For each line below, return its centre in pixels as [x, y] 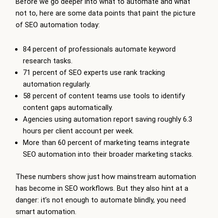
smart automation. [46, 211]
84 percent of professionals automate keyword [99, 49]
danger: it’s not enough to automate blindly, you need [101, 200]
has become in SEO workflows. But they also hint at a [102, 188]
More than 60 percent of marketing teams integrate [106, 142]
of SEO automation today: [58, 25]
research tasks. [47, 61]
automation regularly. [56, 84]
